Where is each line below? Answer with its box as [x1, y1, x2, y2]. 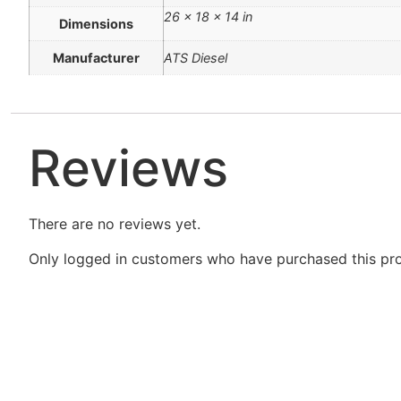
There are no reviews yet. [29, 215, 200, 234]
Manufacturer [53, 50, 140, 66]
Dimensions [59, 16, 133, 32]
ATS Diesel [164, 50, 227, 66]
